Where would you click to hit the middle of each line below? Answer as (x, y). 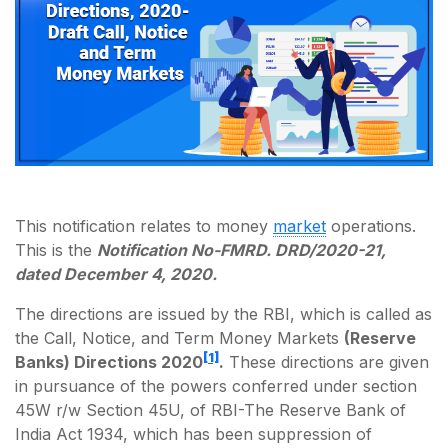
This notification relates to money (144, 225)
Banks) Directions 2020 (109, 361)
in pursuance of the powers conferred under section (216, 385)
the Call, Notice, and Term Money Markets (179, 337)
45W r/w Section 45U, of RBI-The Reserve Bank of (210, 409)
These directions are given (326, 361)
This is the (56, 249)
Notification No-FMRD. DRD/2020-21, (241, 249)
